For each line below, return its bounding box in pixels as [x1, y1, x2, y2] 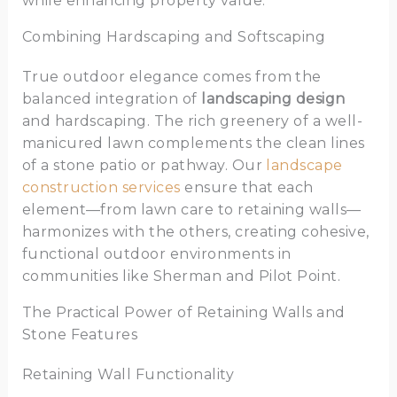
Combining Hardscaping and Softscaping [21, 28, 326, 46]
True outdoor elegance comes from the [21, 68, 322, 86]
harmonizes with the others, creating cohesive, [21, 223, 370, 241]
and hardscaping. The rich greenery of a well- [21, 113, 363, 130]
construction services [21, 179, 181, 197]
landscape [266, 157, 343, 175]
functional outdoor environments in [21, 245, 292, 263]
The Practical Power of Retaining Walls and [21, 304, 346, 322]
